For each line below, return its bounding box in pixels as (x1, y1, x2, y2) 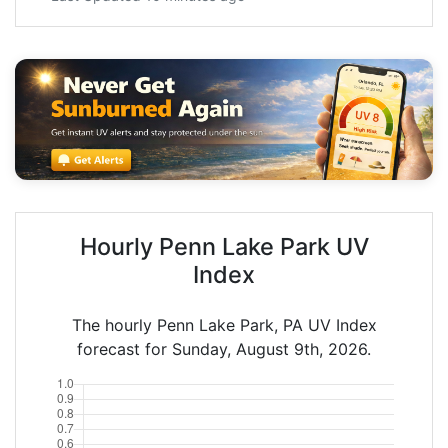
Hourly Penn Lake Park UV (79, 231, 369, 261)
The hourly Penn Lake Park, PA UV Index (71, 314, 377, 335)
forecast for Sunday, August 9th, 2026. (77, 338, 371, 359)
